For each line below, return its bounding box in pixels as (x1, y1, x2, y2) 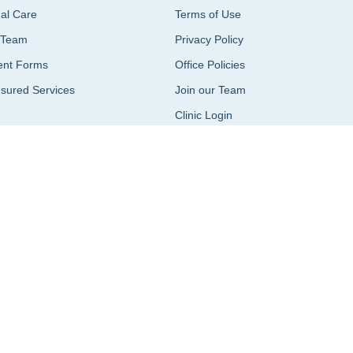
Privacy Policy (174, 32, 243, 46)
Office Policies (174, 58, 245, 71)
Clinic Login (174, 108, 232, 121)
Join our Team (174, 83, 246, 96)
